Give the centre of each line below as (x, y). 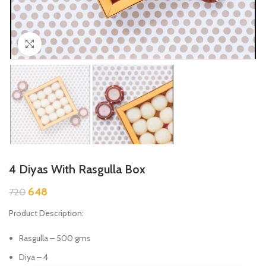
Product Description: (46, 213)
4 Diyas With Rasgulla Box (77, 170)
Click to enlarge (68, 44)
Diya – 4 (34, 257)
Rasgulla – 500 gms (55, 238)
